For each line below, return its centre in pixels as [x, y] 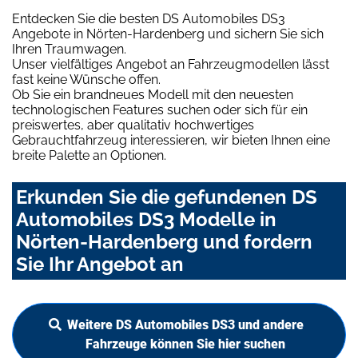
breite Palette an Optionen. [89, 156]
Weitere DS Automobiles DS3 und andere [185, 325]
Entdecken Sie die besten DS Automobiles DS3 [149, 19]
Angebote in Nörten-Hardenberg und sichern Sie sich [168, 34]
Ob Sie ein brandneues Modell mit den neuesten [153, 95]
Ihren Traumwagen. [69, 50]
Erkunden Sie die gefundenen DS [167, 197]
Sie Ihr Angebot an [100, 265]
